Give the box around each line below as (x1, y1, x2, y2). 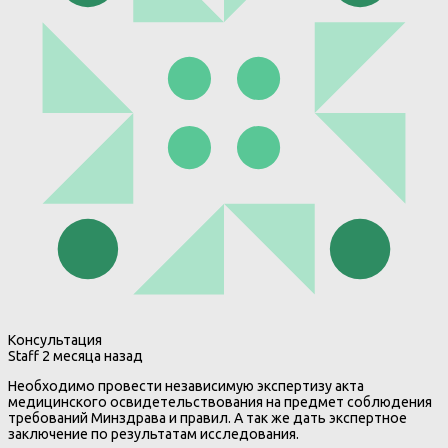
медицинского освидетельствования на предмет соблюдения (8, 394, 432, 411)
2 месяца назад (39, 348, 143, 365)
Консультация (8, 332, 102, 349)
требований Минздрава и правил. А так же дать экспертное (8, 410, 407, 427)
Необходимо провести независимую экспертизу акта (8, 378, 364, 395)
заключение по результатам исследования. (8, 426, 299, 443)
